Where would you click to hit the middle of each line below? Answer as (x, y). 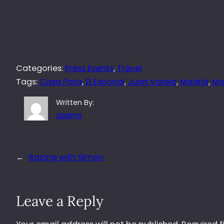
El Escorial (105, 81)
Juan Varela (152, 81)
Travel (129, 68)
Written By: (75, 102)
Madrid (194, 81)
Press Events (89, 68)
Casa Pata (61, 81)
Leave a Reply (60, 201)
